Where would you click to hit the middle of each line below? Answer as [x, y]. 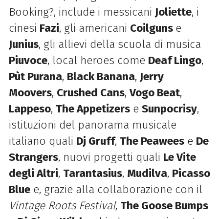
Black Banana [101, 77]
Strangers [33, 157]
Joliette [173, 12]
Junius [23, 44]
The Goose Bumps [164, 206]
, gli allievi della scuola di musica [120, 44]
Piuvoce [28, 61]
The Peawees [152, 141]
